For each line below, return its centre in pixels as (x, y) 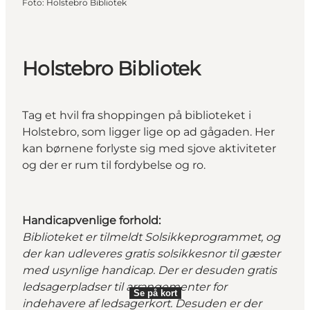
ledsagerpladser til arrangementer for (125, 286)
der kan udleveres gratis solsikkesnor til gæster (151, 253)
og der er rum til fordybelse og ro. (115, 165)
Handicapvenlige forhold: (93, 220)
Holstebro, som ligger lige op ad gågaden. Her (148, 131)
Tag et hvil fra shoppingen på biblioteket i (137, 115)
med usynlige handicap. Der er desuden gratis (149, 270)
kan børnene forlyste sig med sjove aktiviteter (149, 148)
